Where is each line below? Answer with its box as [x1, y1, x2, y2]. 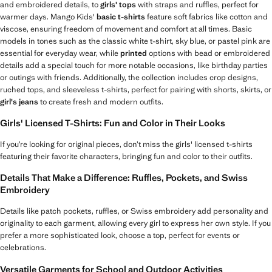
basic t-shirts [97, 11, 145, 22]
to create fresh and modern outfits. [38, 96, 163, 107]
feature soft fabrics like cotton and [145, 11, 268, 22]
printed [120, 47, 147, 58]
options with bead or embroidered [147, 47, 270, 58]
